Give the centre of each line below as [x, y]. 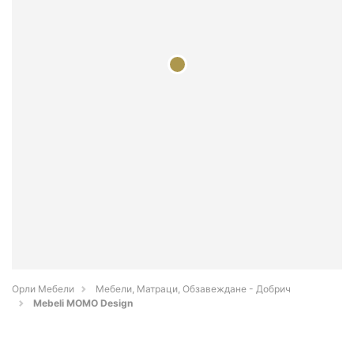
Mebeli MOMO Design [83, 303]
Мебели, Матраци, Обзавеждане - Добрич [193, 289]
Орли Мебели [43, 289]
